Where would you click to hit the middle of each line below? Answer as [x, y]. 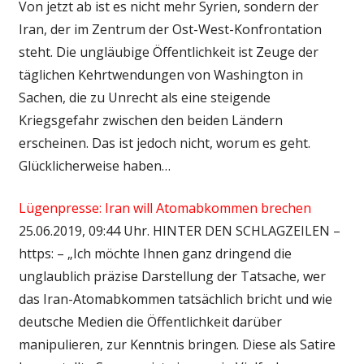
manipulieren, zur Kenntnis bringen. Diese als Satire [177, 344]
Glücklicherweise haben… [94, 165]
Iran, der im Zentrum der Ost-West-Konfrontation [170, 29]
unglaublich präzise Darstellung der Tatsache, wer [172, 276]
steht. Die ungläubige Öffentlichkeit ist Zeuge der [168, 52]
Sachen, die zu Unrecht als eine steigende [144, 97]
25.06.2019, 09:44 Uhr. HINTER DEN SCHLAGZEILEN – [179, 230]
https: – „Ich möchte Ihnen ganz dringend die [155, 253]
